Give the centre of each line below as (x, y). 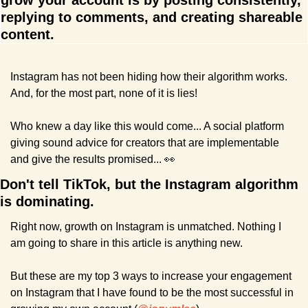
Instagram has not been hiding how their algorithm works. (149, 77)
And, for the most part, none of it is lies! (104, 93)
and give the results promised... (87, 159)
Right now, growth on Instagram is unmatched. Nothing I (146, 227)
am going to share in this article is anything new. (126, 243)
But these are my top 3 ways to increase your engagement (151, 276)
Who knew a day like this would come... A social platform (147, 126)
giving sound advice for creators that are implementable (145, 143)
